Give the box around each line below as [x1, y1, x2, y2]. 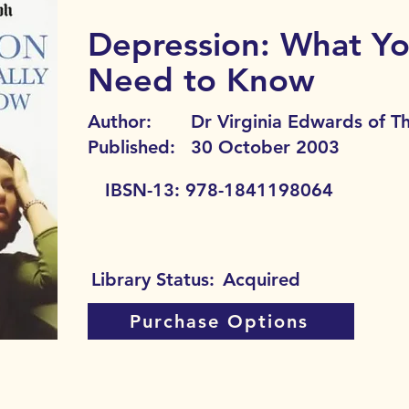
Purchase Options [130, 310, 309, 332]
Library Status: [91, 268, 215, 290]
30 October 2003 [191, 136, 340, 158]
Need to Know [88, 60, 315, 100]
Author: [88, 110, 152, 132]
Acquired [223, 268, 300, 290]
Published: [88, 136, 181, 158]
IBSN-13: [105, 179, 180, 201]
